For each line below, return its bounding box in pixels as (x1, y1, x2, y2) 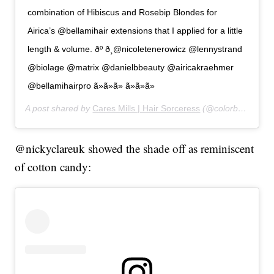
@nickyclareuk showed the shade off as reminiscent (15, 141, 254, 157)
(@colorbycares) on (200, 103, 239, 114)
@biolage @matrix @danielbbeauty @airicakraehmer (28, 62, 234, 73)
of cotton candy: (15, 159, 92, 175)
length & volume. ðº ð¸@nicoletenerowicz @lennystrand (28, 44, 243, 54)
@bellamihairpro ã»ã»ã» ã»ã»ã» (28, 81, 155, 91)
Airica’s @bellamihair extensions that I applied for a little (28, 26, 243, 36)
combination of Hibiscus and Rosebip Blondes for (28, 7, 218, 18)
